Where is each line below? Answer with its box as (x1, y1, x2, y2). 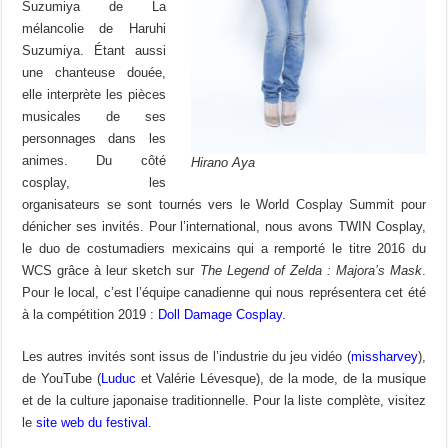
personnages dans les (22, 131, 166, 147)
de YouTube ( (22, 371, 101, 387)
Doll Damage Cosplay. (158, 307, 287, 323)
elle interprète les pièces (22, 87, 166, 103)
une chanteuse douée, (22, 65, 166, 81)
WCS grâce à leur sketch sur (22, 263, 200, 279)
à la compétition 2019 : (22, 307, 159, 323)
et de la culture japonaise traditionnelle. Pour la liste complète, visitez (22, 393, 426, 409)
